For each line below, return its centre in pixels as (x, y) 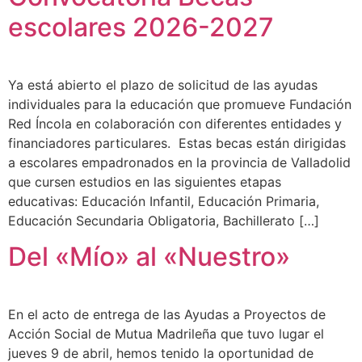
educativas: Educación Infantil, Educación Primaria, (164, 201)
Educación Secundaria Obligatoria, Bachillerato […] (164, 221)
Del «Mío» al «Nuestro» (149, 257)
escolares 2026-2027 (141, 27)
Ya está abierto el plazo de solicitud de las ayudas (163, 85)
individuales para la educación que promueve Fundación (180, 104)
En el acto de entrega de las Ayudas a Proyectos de (167, 315)
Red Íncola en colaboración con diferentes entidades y (175, 124)
